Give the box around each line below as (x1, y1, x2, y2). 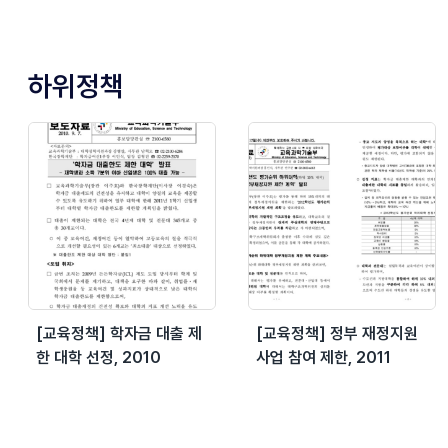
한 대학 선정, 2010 (36, 347, 161, 367)
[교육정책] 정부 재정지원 (256, 323, 418, 343)
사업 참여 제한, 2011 (256, 347, 391, 367)
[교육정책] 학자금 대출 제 (36, 323, 202, 343)
